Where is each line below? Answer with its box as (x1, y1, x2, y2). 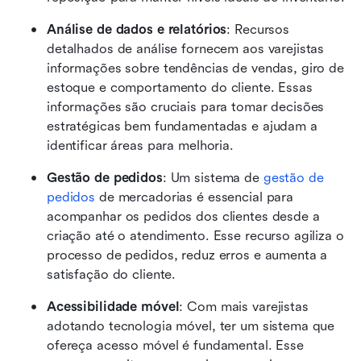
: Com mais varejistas (179, 298, 309, 314)
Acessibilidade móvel (47, 298, 180, 314)
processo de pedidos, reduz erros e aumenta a (47, 247, 328, 263)
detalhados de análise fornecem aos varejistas (47, 40, 325, 56)
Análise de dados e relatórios (47, 21, 227, 37)
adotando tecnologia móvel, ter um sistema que (47, 317, 335, 334)
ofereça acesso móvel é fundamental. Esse (47, 337, 304, 353)
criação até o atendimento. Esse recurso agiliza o (47, 227, 344, 243)
